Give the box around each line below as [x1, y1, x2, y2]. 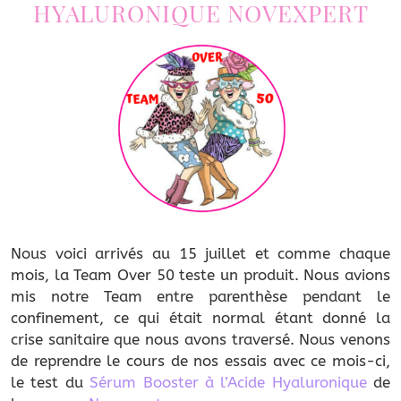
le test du [11, 373, 90, 392]
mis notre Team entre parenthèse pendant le [11, 287, 390, 306]
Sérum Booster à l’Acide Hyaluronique [90, 373, 367, 392]
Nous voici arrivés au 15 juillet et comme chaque [11, 244, 390, 263]
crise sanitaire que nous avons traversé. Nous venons [11, 330, 390, 349]
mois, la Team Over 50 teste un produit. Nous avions [11, 266, 390, 285]
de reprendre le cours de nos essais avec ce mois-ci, [11, 352, 390, 371]
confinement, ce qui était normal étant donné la [11, 309, 390, 328]
